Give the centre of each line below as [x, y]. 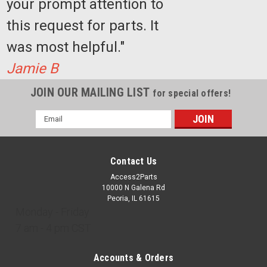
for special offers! [192, 93]
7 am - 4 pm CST [53, 228]
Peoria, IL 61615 [133, 198]
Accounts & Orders [133, 257]
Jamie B [32, 68]
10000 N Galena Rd [133, 187]
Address [51, 128]
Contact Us [133, 161]
